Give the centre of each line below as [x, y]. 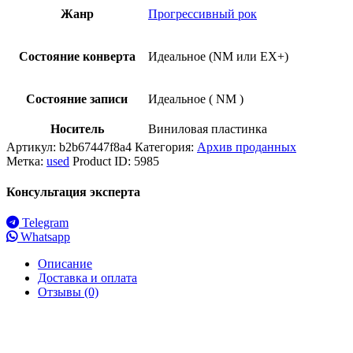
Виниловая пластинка [208, 128]
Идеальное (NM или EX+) [218, 56]
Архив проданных [247, 147]
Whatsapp [44, 237]
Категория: [166, 147]
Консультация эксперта [73, 192]
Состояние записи [77, 98]
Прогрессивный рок [203, 13]
